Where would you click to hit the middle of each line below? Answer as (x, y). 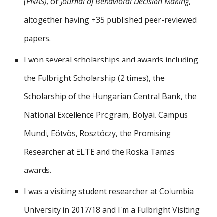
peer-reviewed (171, 20)
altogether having (58, 20)
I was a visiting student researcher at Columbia (109, 191)
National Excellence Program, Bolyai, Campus (106, 115)
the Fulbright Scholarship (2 (74, 78)
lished (133, 20)
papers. (39, 38)
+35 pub (106, 20)
